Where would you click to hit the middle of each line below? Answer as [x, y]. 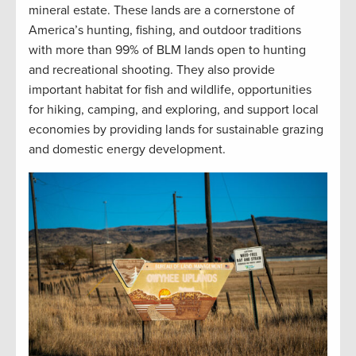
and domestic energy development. [127, 149]
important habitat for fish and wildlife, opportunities [170, 89]
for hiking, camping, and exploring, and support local [174, 109]
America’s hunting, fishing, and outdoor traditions [165, 30]
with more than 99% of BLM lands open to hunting [167, 50]
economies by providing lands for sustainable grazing [176, 129]
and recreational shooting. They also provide [152, 70]
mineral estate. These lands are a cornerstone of [162, 10]
